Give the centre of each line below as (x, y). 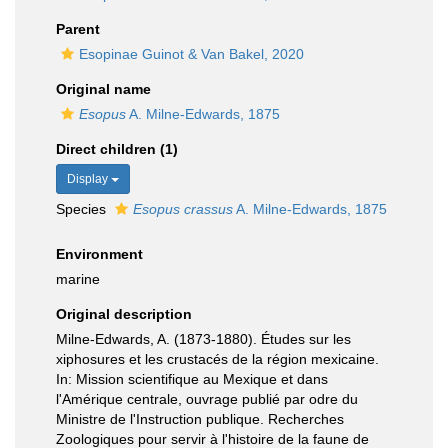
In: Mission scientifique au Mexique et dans (192, 379)
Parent (78, 29)
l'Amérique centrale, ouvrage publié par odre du (207, 399)
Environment (99, 254)
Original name (103, 89)
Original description (124, 314)
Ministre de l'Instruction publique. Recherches (200, 419)
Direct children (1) (117, 149)
